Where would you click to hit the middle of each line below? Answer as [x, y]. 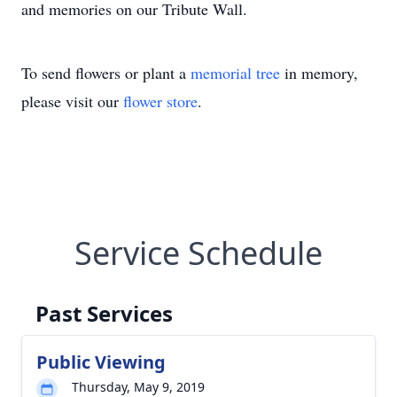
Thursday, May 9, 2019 [138, 387]
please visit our [72, 101]
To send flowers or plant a [106, 73]
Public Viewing [101, 362]
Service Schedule [198, 253]
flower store [160, 101]
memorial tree [235, 73]
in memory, [319, 73]
